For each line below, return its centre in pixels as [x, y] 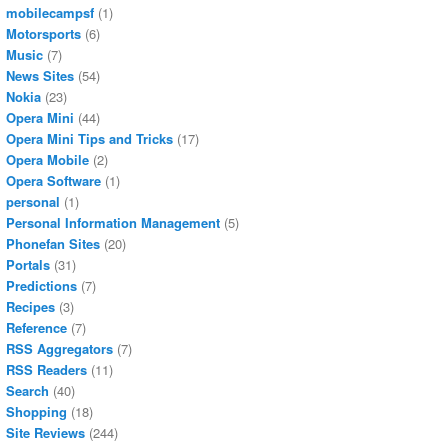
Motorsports [43, 34]
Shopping [36, 412]
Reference [36, 328]
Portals [28, 265]
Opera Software [53, 181]
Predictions [41, 286]
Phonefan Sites [53, 244]
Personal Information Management [113, 223]
